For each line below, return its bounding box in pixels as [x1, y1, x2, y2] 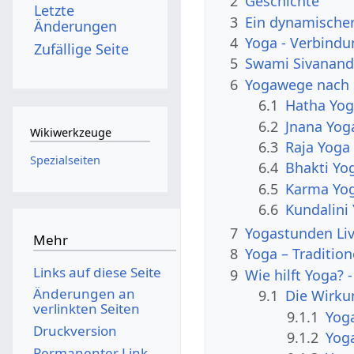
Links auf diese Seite [32, 262, 161, 281]
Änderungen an [32, 284, 135, 303]
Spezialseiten [29, 152, 100, 168]
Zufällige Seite [34, 39, 130, 58]
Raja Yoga [285, 137, 351, 156]
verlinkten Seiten [32, 299, 140, 318]
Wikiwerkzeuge [29, 125, 111, 141]
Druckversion [32, 321, 117, 340]
